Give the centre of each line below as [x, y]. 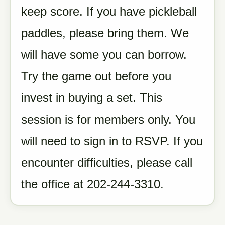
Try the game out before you [96, 76]
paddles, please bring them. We [105, 33]
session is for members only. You [108, 119]
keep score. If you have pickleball [109, 11]
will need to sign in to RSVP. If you [112, 141]
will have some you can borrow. [104, 54]
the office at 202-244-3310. [92, 184]
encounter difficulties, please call [107, 162]
